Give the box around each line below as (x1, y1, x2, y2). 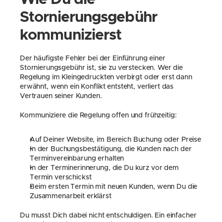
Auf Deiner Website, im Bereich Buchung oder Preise (30, 136, 201, 143)
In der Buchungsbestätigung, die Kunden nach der (30, 146, 192, 153)
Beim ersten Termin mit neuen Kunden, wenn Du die (30, 183, 198, 190)
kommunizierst (20, 28, 122, 43)
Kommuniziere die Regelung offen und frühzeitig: (20, 112, 177, 119)
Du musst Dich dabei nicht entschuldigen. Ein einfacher (20, 212, 197, 219)
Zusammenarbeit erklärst (30, 193, 111, 200)
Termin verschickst (30, 174, 92, 181)
